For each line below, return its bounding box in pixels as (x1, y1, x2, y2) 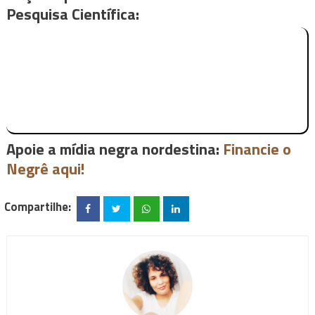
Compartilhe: (4, 198, 72, 217)
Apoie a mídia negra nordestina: (6, 136, 223, 161)
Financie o (222, 136, 291, 161)
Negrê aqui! (6, 156, 84, 181)
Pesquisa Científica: (6, 1, 139, 26)
